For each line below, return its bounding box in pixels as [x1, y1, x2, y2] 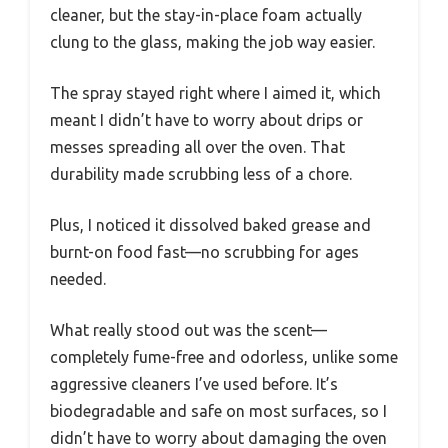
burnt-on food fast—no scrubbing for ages [50, 242, 359, 261]
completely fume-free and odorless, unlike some [50, 347, 398, 366]
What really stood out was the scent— [50, 320, 327, 339]
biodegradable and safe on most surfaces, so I [50, 401, 387, 420]
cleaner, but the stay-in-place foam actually [50, 5, 362, 24]
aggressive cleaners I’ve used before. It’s [50, 374, 338, 393]
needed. [50, 269, 106, 288]
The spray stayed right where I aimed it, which [50, 83, 381, 102]
